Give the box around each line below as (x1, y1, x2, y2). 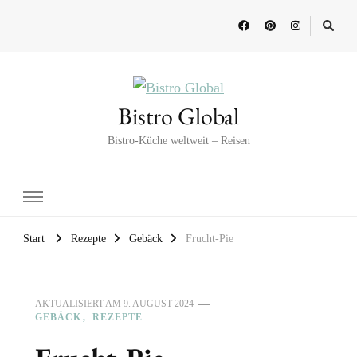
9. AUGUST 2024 (124, 298, 194, 310)
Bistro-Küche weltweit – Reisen (107, 135, 250, 147)
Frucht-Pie (186, 232, 233, 245)
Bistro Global (118, 100, 239, 132)
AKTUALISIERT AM (35, 298, 124, 310)
